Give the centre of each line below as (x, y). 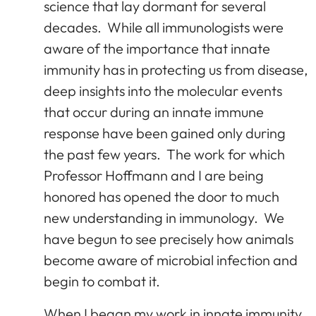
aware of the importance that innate (157, 48)
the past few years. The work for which (164, 154)
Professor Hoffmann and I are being (154, 175)
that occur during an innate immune (154, 111)
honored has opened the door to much (162, 196)
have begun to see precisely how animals (169, 238)
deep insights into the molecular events (163, 90)
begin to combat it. (102, 281)
